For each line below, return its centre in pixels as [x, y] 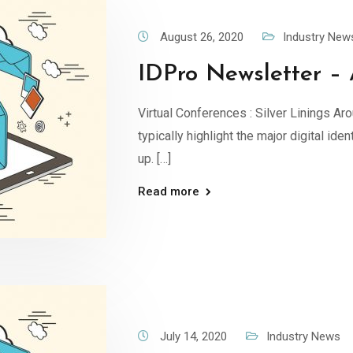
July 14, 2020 [195, 336]
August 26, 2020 [203, 37]
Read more [168, 191]
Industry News [303, 336]
